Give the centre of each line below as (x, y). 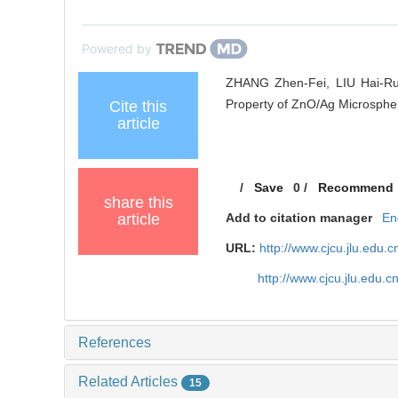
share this (138, 203)
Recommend (356, 188)
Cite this (138, 107)
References (115, 343)
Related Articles (130, 382)
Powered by (117, 49)
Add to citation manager (298, 218)
